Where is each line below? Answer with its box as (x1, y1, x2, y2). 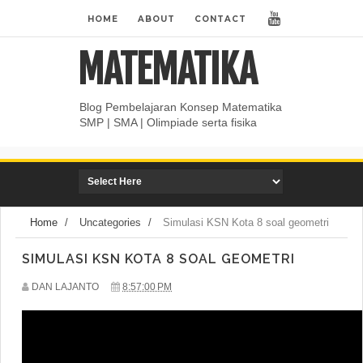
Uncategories (79, 216, 141, 228)
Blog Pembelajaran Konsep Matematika (79, 100, 282, 113)
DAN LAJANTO (32, 281, 99, 293)
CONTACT (194, 14, 246, 24)
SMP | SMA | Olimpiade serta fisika (79, 116, 257, 129)
